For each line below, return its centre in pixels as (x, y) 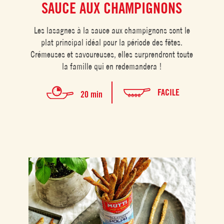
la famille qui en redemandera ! (112, 66)
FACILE (168, 92)
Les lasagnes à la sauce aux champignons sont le (112, 30)
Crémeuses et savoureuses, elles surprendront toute (112, 54)
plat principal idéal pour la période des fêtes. (112, 42)
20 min (91, 94)
